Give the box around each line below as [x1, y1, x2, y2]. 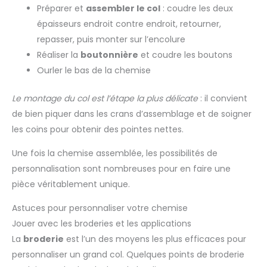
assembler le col [86, 2, 160, 14]
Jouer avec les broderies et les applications [12, 217, 191, 229]
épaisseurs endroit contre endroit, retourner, [37, 17, 221, 30]
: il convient [198, 92, 247, 104]
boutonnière [80, 48, 138, 61]
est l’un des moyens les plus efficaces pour [64, 232, 246, 245]
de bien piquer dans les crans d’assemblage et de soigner [12, 107, 252, 120]
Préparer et [37, 2, 86, 14]
